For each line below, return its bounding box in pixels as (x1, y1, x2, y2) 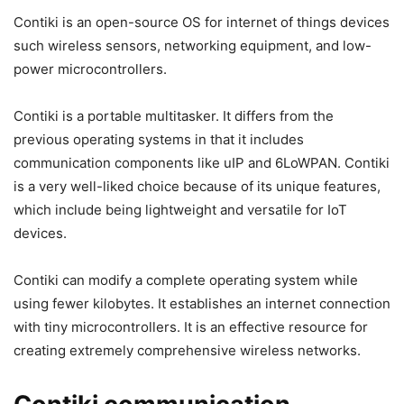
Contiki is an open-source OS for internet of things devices (14, 14, 390, 31)
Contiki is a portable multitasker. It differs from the (14, 107, 334, 124)
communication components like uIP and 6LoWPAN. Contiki (14, 154, 390, 171)
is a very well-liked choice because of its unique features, (14, 178, 381, 195)
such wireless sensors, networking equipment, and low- (14, 37, 372, 54)
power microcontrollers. (14, 60, 167, 78)
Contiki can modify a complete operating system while (14, 271, 358, 289)
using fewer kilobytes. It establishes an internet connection (14, 295, 390, 312)
